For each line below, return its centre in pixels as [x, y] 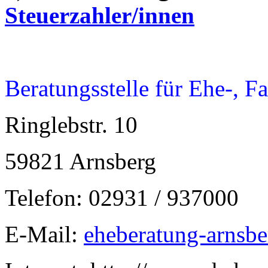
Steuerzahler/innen [100, 15]
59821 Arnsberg [80, 161]
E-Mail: [44, 234]
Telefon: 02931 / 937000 [122, 198]
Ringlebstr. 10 [74, 125]
